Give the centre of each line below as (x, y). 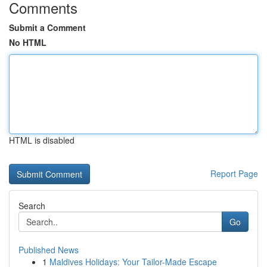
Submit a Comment (47, 27)
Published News (49, 250)
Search (32, 206)
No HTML (28, 42)
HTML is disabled (42, 140)
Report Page (234, 173)
